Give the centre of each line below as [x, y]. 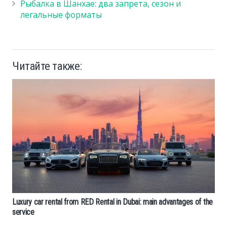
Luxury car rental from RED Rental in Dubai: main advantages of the [112, 202]
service [23, 212]
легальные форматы [61, 15]
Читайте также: [47, 66]
